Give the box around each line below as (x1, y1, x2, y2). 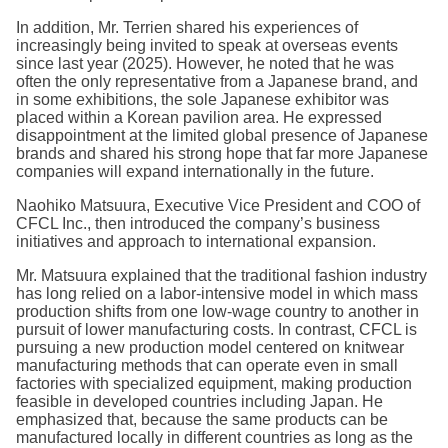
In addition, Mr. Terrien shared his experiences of (16, 19, 358, 37)
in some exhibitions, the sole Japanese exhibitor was (16, 91, 389, 109)
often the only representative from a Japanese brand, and (16, 73, 418, 91)
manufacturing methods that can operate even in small (16, 357, 398, 375)
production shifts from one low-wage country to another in (16, 303, 419, 321)
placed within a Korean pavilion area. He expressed (16, 109, 382, 127)
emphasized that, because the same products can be (16, 411, 388, 429)
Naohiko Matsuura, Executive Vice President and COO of (16, 197, 420, 215)
